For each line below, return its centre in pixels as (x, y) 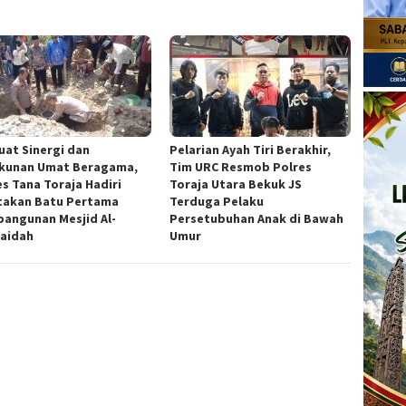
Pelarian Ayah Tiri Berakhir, (251, 149)
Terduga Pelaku (217, 201)
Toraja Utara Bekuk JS (236, 184)
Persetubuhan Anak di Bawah (257, 218)
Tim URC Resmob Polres (241, 166)
